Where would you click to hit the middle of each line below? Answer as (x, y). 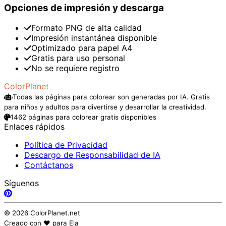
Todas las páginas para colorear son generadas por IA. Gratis (111, 97)
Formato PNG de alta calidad (87, 28)
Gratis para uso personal (78, 58)
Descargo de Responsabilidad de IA (92, 155)
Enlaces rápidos (34, 127)
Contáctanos (49, 165)
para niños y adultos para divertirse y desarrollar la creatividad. (105, 107)
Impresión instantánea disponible (94, 38)
